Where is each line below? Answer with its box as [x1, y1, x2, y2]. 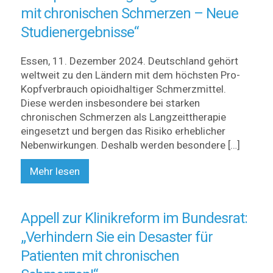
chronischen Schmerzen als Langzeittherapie [20, 111, 226, 123]
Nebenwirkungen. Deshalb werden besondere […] [20, 139, 240, 151]
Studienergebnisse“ [20, 24, 138, 41]
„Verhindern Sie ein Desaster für [20, 229, 213, 246]
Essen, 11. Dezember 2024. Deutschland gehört [20, 55, 238, 67]
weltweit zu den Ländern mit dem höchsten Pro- [20, 69, 240, 81]
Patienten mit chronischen [20, 247, 179, 264]
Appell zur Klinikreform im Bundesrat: [20, 210, 247, 227]
